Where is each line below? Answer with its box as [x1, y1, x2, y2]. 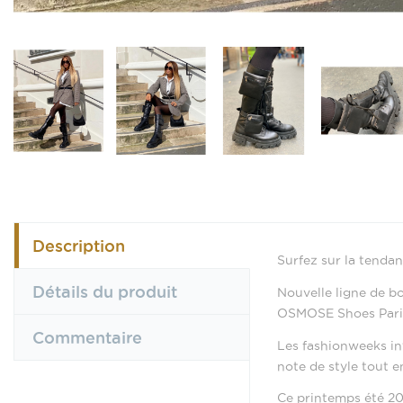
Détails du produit [32, 282, 177, 300]
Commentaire [32, 328, 142, 346]
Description [32, 237, 125, 255]
